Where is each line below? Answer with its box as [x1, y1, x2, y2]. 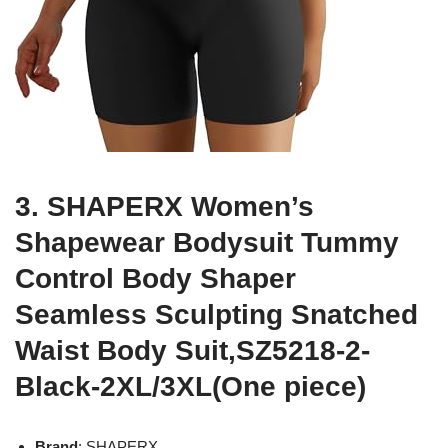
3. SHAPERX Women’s [15, 190, 314, 222]
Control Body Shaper [15, 262, 296, 294]
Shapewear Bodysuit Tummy [15, 226, 399, 258]
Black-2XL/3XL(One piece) [15, 370, 366, 402]
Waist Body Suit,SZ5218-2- [15, 334, 370, 366]
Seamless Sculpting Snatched [15, 298, 418, 330]
